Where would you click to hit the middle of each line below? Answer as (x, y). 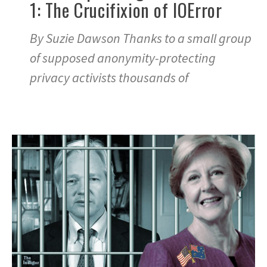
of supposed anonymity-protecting (123, 58)
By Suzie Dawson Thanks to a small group (141, 38)
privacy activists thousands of (109, 78)
